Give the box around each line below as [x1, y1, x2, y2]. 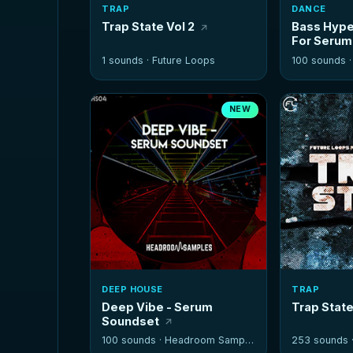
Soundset [102, 314, 160, 328]
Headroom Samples [165, 333, 246, 346]
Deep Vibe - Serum [102, 299, 214, 314]
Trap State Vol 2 [102, 20, 195, 34]
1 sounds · [102, 54, 153, 66]
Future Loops [152, 54, 216, 66]
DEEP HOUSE [102, 283, 163, 295]
